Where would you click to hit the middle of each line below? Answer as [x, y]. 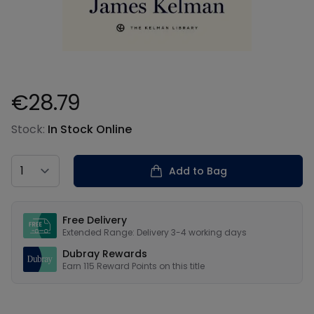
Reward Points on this [143, 266]
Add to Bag [198, 171]
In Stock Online [90, 129]
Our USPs [35, 209]
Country [33, 162]
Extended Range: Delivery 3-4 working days [155, 232]
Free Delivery [95, 220]
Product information [66, 122]
